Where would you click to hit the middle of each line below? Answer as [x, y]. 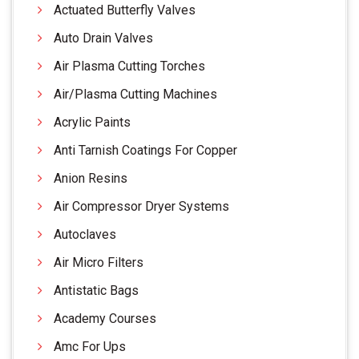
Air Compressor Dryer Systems [141, 206]
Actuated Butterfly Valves [125, 10]
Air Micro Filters [99, 262]
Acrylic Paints [92, 122]
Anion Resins [91, 178]
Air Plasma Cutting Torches [129, 66]
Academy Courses [105, 318]
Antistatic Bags [96, 290]
